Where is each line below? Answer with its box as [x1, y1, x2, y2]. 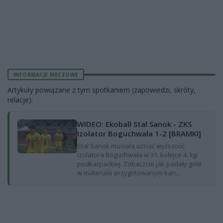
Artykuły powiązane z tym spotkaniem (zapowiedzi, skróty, [7, 85, 196, 95]
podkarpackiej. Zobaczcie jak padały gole [77, 159, 202, 168]
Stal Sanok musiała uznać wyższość [77, 141, 185, 150]
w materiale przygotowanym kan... [77, 168, 180, 177]
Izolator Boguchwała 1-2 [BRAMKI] [77, 128, 201, 138]
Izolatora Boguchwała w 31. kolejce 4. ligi [77, 150, 198, 159]
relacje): [7, 95, 33, 105]
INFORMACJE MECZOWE [13, 71, 79, 78]
